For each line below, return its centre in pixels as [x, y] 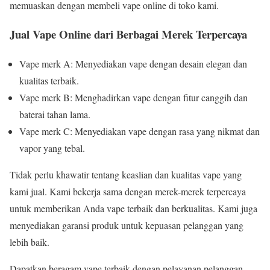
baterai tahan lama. [55, 115]
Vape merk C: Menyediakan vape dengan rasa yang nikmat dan [140, 131]
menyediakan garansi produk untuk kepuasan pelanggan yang [127, 225]
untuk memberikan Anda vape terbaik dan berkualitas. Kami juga [133, 209]
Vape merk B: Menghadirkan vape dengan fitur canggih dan [133, 98]
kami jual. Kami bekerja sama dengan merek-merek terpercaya [128, 192]
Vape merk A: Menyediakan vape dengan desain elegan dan [133, 64]
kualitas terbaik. [49, 81]
